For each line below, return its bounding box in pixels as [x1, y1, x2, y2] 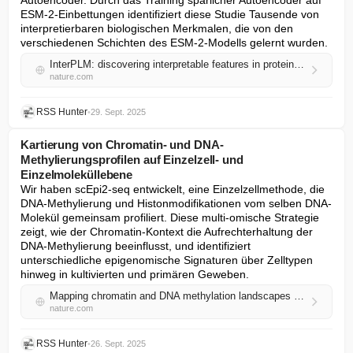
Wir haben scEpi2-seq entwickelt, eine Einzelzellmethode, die [20, 183, 325, 195]
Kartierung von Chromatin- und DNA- [20, 138, 224, 151]
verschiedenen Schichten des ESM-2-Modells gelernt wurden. [20, 36, 328, 49]
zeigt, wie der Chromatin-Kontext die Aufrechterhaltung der [20, 225, 313, 238]
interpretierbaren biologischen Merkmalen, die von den [20, 22, 293, 35]
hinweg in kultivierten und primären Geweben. [20, 268, 249, 281]
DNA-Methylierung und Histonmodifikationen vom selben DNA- [20, 197, 332, 210]
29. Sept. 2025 [91, 107, 146, 117]
